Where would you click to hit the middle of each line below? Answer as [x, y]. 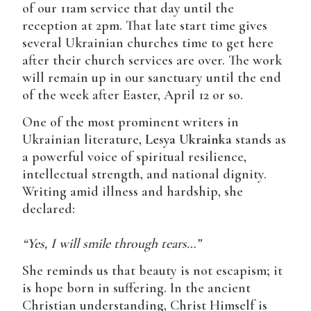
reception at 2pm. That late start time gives [145, 26]
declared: [49, 209]
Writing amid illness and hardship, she [133, 192]
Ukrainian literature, [84, 140]
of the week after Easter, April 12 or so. [133, 95]
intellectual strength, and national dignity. [145, 175]
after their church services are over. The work [152, 61]
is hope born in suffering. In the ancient [137, 288]
